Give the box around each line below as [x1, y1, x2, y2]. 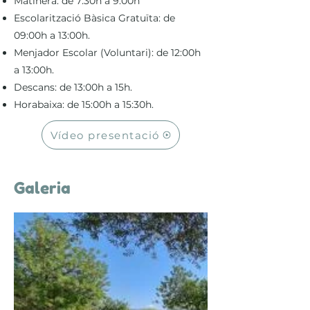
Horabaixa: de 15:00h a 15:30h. [14, 98, 154, 111]
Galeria [14, 179, 71, 197]
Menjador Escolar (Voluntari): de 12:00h [14, 46, 201, 59]
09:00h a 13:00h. [14, 29, 90, 42]
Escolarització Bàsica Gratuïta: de [14, 12, 175, 24]
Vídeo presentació [51, 128, 160, 142]
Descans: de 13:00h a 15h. [14, 81, 132, 93]
